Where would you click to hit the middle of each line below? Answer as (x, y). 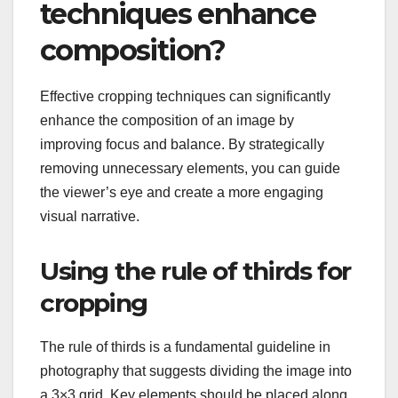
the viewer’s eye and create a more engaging (182, 192)
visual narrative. (90, 216)
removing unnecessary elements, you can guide (190, 168)
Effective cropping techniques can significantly (185, 96)
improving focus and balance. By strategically (182, 144)
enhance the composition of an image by (167, 120)
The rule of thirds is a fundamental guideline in (185, 346)
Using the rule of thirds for (195, 271)
